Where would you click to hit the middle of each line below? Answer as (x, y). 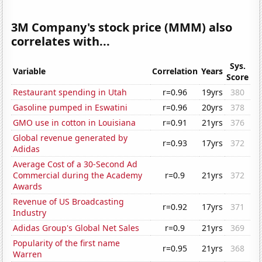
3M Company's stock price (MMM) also (122, 27)
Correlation (175, 71)
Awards (28, 187)
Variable (30, 71)
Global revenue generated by (70, 138)
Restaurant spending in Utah (70, 92)
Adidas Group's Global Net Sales (76, 228)
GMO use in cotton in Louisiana (75, 123)
